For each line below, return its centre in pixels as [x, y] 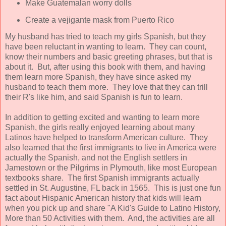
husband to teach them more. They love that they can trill [106, 87]
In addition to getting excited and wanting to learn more [102, 117]
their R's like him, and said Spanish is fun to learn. [94, 97]
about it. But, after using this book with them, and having [105, 67]
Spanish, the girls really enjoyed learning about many [100, 127]
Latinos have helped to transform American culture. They [106, 137]
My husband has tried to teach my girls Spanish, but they [105, 36]
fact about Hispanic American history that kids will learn [103, 198]
